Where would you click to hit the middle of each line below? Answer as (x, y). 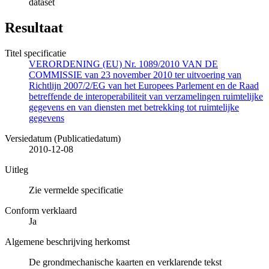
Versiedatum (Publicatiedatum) (63, 139)
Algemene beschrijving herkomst (67, 242)
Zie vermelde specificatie (76, 190)
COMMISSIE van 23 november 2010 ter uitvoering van (135, 75)
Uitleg (17, 170)
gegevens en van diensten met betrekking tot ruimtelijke (134, 107)
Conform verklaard (41, 211)
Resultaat (34, 28)
